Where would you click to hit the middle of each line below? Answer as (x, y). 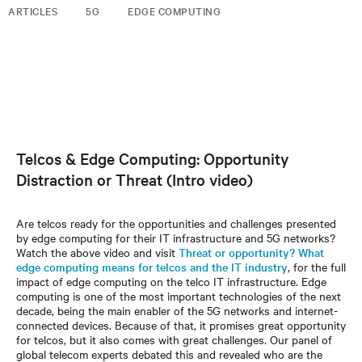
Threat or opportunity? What (251, 252)
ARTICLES (33, 11)
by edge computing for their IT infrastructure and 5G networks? (176, 238)
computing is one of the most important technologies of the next (179, 296)
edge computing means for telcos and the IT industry (152, 267)
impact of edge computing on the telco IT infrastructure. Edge (171, 281)
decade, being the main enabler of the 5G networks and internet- (177, 310)
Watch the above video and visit (97, 252)
